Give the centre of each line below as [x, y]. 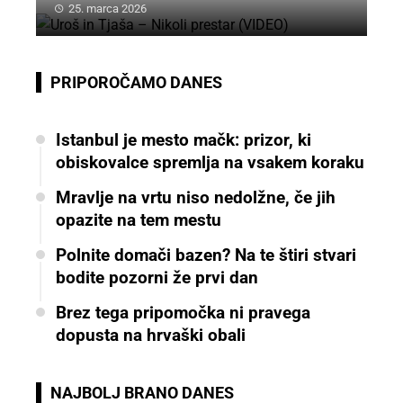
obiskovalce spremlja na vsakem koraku [210, 163]
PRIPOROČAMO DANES [136, 83]
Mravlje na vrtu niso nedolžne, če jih [196, 198]
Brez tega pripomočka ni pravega [183, 313]
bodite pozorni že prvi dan [157, 278]
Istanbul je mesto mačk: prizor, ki [184, 140]
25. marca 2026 [107, 9]
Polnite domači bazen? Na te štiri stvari [206, 255]
